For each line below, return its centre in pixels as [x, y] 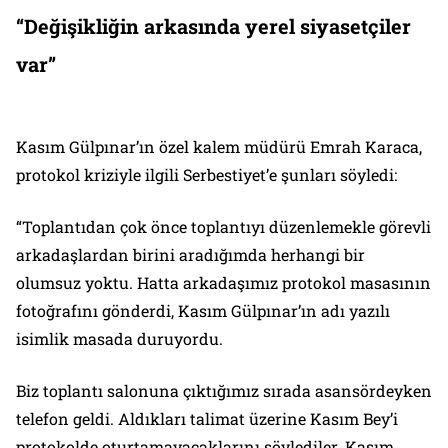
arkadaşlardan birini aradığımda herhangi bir [190, 255]
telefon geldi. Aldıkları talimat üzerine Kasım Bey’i [207, 419]
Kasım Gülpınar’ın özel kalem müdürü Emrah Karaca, [219, 147]
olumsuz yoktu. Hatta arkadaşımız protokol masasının [223, 283]
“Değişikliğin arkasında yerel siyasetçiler [213, 26]
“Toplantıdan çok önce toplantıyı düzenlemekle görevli [223, 227]
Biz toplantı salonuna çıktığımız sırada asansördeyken [224, 391]
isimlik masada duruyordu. [119, 339]
